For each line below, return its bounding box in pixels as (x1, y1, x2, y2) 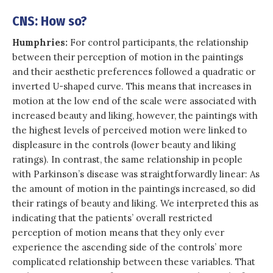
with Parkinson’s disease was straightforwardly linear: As (12, 168, 260, 180)
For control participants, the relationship (70, 36, 249, 48)
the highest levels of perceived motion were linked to (12, 124, 247, 136)
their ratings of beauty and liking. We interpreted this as (12, 197, 258, 209)
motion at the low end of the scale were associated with (12, 94, 257, 107)
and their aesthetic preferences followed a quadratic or (12, 65, 255, 77)
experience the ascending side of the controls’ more (12, 241, 243, 253)
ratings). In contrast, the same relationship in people (12, 153, 243, 165)
